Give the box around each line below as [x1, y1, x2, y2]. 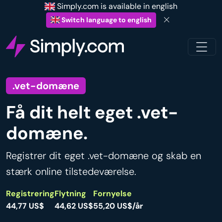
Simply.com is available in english [55, 1, 178, 11]
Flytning [55, 188, 86, 199]
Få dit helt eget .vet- [6, 101, 178, 124]
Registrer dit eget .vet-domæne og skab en [6, 149, 201, 163]
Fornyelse [93, 188, 132, 199]
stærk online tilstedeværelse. [6, 165, 136, 178]
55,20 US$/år [93, 201, 143, 212]
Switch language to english [60, 15, 152, 24]
